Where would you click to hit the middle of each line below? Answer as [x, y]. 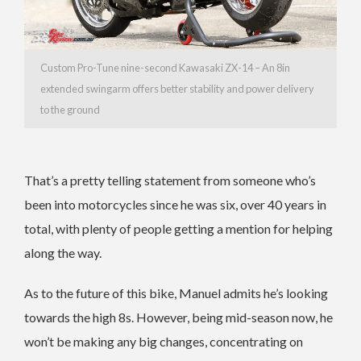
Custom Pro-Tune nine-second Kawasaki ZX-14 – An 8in [165, 67]
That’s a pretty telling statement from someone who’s [170, 180]
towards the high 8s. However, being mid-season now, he [178, 317]
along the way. [63, 252]
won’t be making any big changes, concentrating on [164, 341]
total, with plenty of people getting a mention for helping [178, 228]
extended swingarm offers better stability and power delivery [177, 88]
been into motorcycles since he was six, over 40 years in [175, 204]
